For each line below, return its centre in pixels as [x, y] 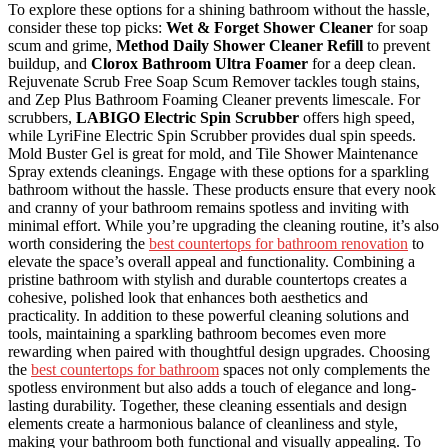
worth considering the [78, 243]
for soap [400, 27]
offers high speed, [357, 117]
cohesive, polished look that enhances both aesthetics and [188, 297]
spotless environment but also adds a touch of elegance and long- [212, 387]
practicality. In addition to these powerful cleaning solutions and [208, 315]
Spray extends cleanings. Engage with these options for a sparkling [218, 171]
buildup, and [49, 63]
